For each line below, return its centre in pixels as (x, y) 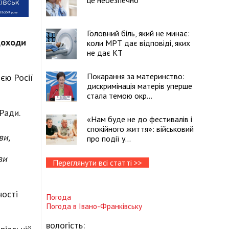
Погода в (62, 206)
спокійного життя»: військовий (140, 129)
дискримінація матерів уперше (140, 86)
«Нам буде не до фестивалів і (140, 119)
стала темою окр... (120, 96)
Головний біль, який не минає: (138, 33)
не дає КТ (105, 53)
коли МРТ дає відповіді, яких (139, 43)
